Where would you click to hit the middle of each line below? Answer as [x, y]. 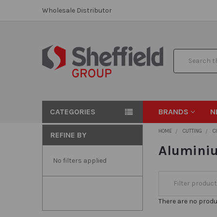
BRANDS [174, 111]
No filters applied [79, 160]
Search [184, 54]
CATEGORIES [72, 111]
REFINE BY [68, 135]
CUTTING [193, 131]
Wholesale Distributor [77, 10]
